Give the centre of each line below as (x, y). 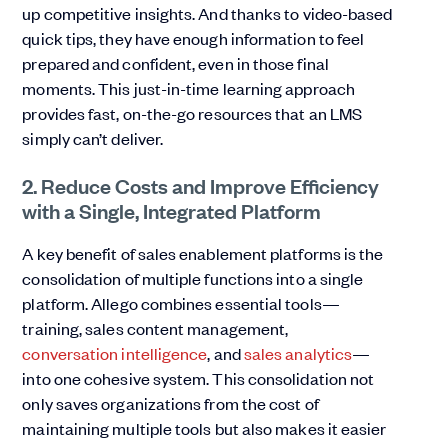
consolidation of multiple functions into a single (193, 278)
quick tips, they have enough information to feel (193, 38)
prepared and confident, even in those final (175, 63)
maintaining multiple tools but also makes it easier (204, 428)
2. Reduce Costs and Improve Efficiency (201, 185)
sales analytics (298, 353)
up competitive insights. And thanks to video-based (207, 13)
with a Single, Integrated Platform (172, 210)
